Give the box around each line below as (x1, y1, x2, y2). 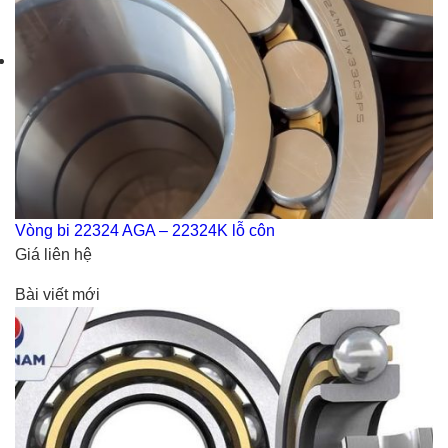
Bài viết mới (15, 285, 100, 303)
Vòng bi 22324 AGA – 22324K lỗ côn (15, 221, 275, 239)
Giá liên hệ (15, 245, 92, 263)
